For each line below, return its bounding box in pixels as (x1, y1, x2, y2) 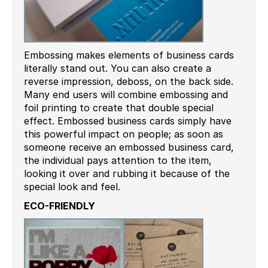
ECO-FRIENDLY (24, 199, 95, 212)
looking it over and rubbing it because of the (24, 167, 230, 179)
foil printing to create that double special (24, 101, 214, 114)
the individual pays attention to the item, (24, 154, 212, 166)
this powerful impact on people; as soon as (24, 127, 223, 140)
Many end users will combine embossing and (24, 88, 228, 100)
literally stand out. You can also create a (24, 62, 211, 74)
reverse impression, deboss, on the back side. (24, 75, 233, 87)
